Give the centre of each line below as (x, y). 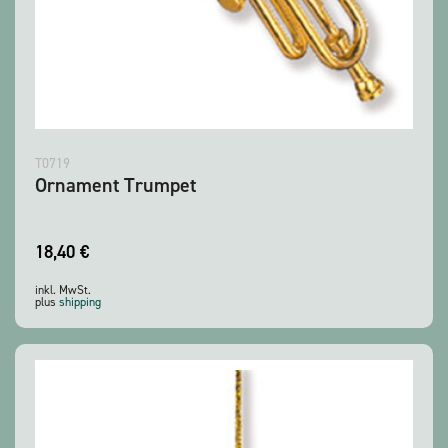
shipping (80, 302)
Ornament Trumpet (115, 185)
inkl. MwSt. (63, 290)
